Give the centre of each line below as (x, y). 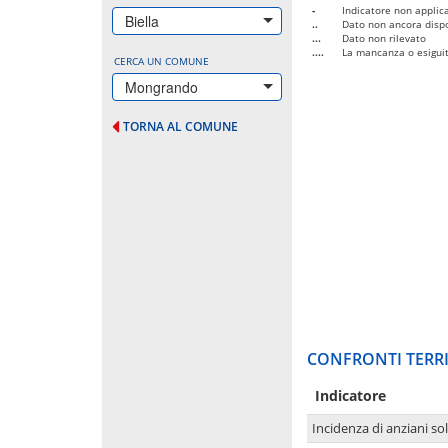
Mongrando (161, 86)
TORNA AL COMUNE (180, 126)
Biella (142, 20)
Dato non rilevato (384, 37)
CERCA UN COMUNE (161, 60)
